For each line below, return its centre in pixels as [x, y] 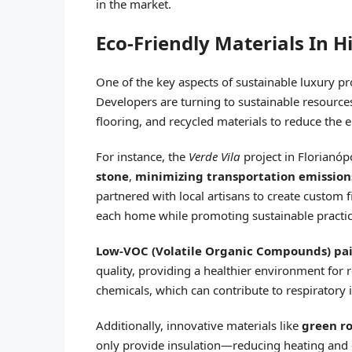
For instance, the [142, 156]
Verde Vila [214, 156]
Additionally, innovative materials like [199, 325]
